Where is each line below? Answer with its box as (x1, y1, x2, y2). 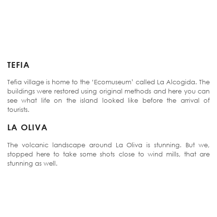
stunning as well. (7, 159, 58, 167)
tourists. (7, 106, 30, 114)
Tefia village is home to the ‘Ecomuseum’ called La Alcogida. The (7, 78, 210, 86)
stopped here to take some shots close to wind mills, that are (7, 150, 210, 158)
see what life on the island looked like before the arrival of (7, 96, 210, 105)
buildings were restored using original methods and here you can (7, 87, 210, 95)
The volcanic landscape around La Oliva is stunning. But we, (7, 140, 210, 149)
